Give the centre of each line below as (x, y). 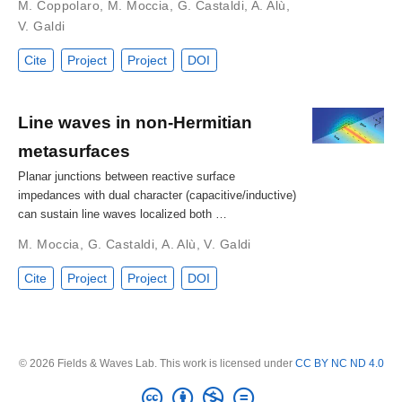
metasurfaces (74, 150)
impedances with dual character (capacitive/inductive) (157, 195)
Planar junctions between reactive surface (127, 176)
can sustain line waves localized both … (122, 214)
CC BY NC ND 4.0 (339, 363)
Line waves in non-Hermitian (135, 122)
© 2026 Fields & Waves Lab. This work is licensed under (157, 363)
